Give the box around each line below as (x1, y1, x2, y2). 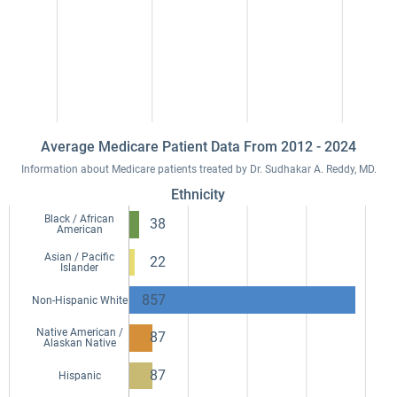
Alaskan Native (43, 337, 116, 350)
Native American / (35, 326, 123, 339)
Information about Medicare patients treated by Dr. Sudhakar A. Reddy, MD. (20, 163, 377, 175)
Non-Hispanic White (31, 293, 128, 307)
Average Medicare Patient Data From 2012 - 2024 (41, 138, 356, 155)
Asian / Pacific (44, 251, 115, 263)
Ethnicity (171, 186, 226, 203)
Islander (60, 261, 99, 274)
